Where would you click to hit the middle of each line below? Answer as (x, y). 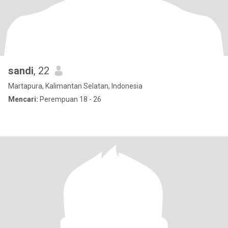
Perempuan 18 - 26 (70, 99)
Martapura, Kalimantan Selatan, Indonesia (75, 86)
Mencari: (23, 99)
